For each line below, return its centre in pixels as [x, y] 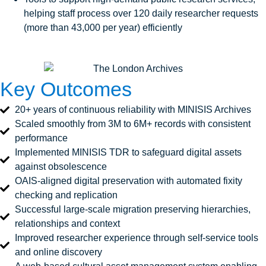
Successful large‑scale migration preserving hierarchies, [133, 210]
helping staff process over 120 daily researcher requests [141, 14]
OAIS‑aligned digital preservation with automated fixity [129, 181]
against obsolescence [61, 167]
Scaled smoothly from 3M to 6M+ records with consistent [133, 124]
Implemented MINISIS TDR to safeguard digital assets [128, 153]
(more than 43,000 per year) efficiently [103, 28]
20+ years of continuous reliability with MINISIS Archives [133, 110]
